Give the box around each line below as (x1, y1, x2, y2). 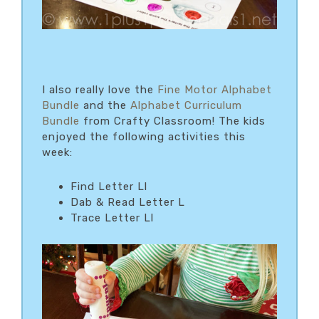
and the (80, 99, 130, 113)
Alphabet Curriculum (130, 99, 242, 113)
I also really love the (42, 83, 157, 97)
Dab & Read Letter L (70, 196, 185, 209)
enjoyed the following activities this (42, 130, 246, 144)
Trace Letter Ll (70, 211, 154, 225)
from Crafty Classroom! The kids (80, 115, 266, 128)
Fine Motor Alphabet (157, 83, 272, 97)
